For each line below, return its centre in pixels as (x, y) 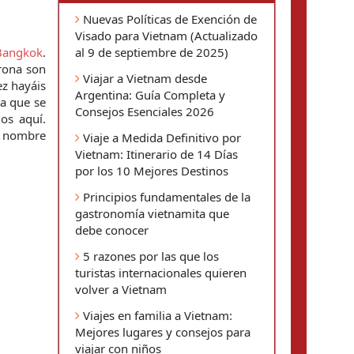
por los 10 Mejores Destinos (152, 171)
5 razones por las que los (149, 256)
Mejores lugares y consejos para (163, 332)
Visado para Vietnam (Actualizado (166, 36)
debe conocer (112, 230)
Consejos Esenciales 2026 (145, 111)
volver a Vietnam (121, 289)
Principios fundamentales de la (165, 197)
